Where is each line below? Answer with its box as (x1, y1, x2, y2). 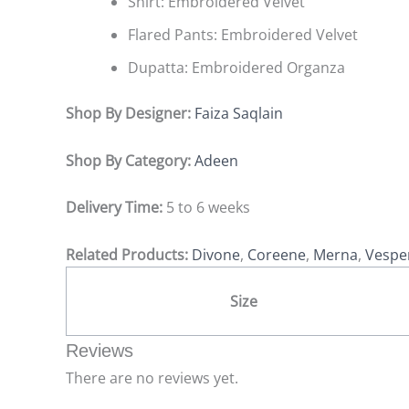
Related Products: (66, 244, 192, 265)
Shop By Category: (66, 150, 194, 171)
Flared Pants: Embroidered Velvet (128, 25, 358, 46)
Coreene (247, 244, 306, 265)
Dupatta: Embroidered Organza (128, 58, 345, 79)
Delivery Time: (66, 197, 166, 218)
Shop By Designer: (66, 103, 194, 124)
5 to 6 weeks (166, 197, 250, 218)
